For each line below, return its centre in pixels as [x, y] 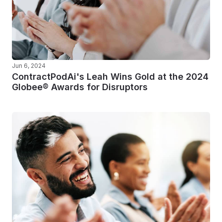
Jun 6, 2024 [29, 66]
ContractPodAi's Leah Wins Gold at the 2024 [110, 77]
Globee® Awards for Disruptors [80, 87]
